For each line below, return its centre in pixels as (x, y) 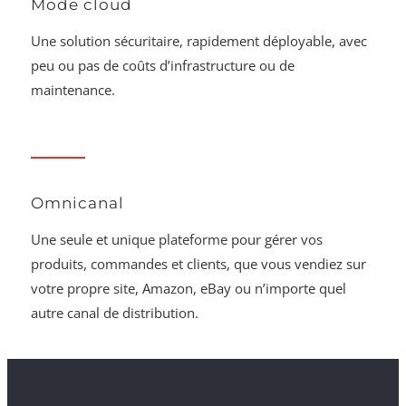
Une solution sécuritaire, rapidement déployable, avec (199, 40)
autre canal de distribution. (115, 313)
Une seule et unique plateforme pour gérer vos (177, 240)
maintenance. (73, 89)
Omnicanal (78, 203)
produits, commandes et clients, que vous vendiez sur (199, 264)
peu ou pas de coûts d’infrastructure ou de (163, 65)
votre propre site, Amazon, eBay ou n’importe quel (189, 289)
